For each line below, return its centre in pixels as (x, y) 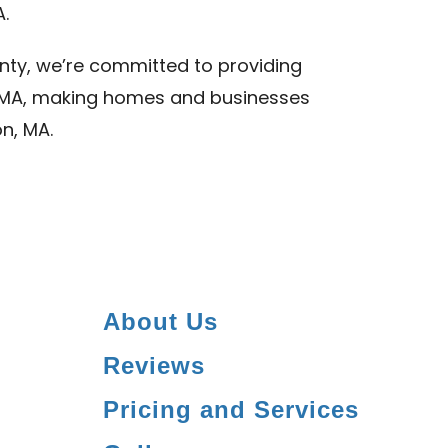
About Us (160, 321)
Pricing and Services (231, 409)
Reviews (154, 365)
